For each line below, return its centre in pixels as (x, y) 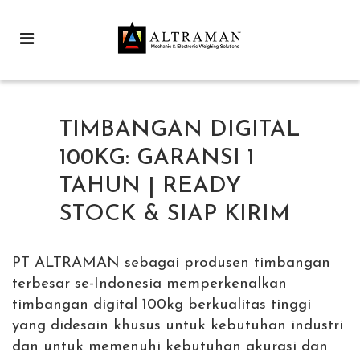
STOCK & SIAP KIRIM (175, 215)
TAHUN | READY (150, 186)
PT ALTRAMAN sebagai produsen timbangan (171, 263)
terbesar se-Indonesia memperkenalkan (149, 284)
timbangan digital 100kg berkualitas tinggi (162, 305)
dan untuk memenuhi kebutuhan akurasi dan (170, 347)
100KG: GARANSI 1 (157, 158)
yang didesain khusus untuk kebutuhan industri (178, 326)
